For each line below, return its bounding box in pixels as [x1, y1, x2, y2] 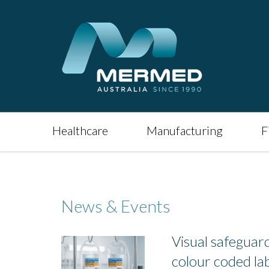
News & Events [61, 196, 171, 216]
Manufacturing [147, 123, 223, 138]
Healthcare [52, 123, 108, 138]
